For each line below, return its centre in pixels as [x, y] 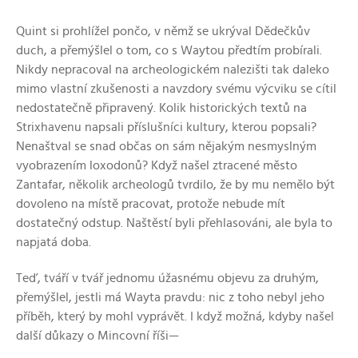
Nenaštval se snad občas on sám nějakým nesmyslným [166, 146]
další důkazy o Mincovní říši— [97, 336]
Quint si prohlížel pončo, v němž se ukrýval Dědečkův [163, 31]
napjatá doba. [54, 242]
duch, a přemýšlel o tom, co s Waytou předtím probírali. [169, 50]
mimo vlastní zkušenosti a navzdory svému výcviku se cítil [176, 89]
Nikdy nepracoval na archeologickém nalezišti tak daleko [173, 70]
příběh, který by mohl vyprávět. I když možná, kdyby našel [175, 316]
